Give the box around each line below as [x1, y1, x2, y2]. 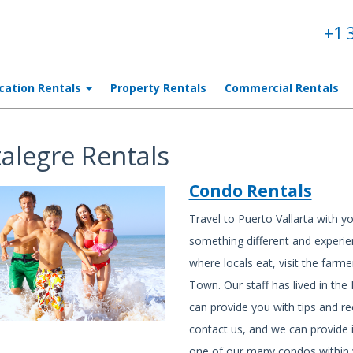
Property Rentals [110, 80, 206, 95]
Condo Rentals [188, 179, 312, 202]
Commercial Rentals [225, 80, 339, 95]
